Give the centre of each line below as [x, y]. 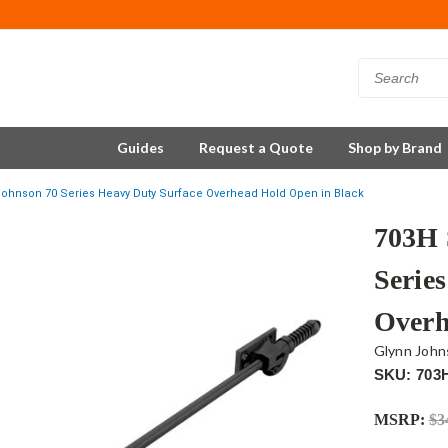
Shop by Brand [395, 147]
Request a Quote [256, 147]
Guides [140, 147]
